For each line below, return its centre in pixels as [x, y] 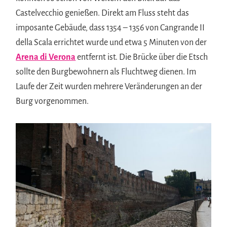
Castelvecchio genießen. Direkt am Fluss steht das [103, 13]
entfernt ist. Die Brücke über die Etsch [142, 57]
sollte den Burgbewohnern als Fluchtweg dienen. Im [106, 72]
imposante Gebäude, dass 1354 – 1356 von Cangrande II [110, 28]
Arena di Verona [46, 57]
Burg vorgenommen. [52, 101]
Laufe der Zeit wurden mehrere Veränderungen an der [109, 86]
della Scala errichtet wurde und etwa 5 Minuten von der [111, 42]
